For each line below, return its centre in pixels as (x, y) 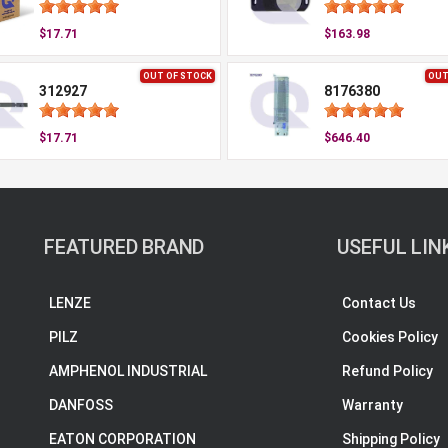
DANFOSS (81, 405)
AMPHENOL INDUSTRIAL (128, 371)
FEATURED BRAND (124, 247)
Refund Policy (387, 371)
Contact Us (378, 303)
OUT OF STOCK (177, 76)
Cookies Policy (389, 337)
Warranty (372, 405)
